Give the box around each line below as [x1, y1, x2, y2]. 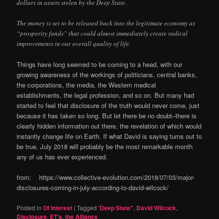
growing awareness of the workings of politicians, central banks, [17, 70, 197, 80]
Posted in [17, 203, 42, 212]
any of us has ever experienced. [17, 152, 108, 162]
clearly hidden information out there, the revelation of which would [17, 121, 202, 131]
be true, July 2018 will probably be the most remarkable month [17, 142, 193, 152]
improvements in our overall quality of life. [17, 39, 131, 48]
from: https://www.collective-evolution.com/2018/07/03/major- [17, 173, 195, 182]
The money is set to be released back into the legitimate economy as [17, 19, 196, 28]
